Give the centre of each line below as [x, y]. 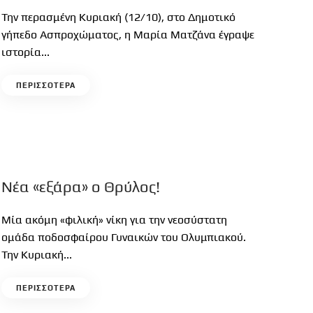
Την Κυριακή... [37, 255]
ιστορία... [26, 52]
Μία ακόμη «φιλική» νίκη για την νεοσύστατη [115, 220]
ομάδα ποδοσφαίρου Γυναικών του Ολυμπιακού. [124, 237]
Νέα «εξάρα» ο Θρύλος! [81, 187]
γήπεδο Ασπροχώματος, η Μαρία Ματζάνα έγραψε [128, 35]
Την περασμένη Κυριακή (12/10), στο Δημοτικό [119, 17]
